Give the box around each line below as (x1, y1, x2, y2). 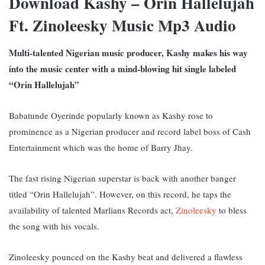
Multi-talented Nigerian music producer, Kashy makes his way (9, 46, 248, 59)
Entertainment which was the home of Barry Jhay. (9, 141, 193, 153)
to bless (216, 203, 247, 216)
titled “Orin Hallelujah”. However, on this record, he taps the (9, 188, 231, 200)
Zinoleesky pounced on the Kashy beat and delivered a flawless (9, 250, 243, 263)
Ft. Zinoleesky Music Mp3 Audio (9, 14, 236, 37)
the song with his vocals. (9, 219, 99, 232)
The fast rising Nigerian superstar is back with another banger (9, 172, 236, 184)
